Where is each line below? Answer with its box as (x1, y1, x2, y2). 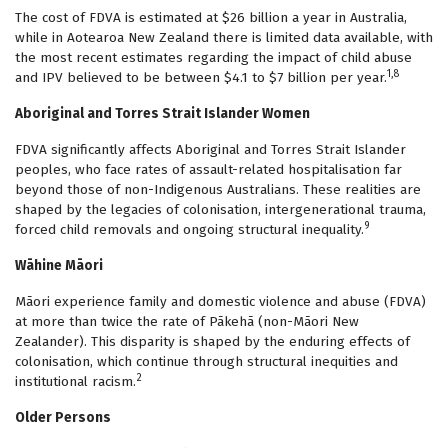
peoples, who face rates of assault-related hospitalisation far (15, 161, 402, 178)
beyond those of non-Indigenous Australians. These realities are (15, 181, 421, 198)
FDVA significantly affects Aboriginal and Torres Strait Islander (15, 141, 406, 158)
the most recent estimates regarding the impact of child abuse (15, 49, 412, 66)
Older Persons (15, 409, 111, 426)
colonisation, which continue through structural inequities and (15, 353, 398, 370)
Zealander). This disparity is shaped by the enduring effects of (15, 333, 410, 350)
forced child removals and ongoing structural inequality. (15, 221, 364, 238)
